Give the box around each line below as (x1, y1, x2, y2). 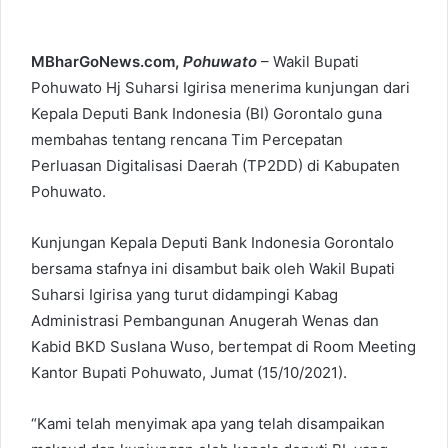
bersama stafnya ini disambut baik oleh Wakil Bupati (31, 258, 395, 278)
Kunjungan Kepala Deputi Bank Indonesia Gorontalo (31, 232, 394, 252)
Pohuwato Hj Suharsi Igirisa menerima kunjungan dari (31, 77, 410, 97)
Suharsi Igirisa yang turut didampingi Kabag (31, 284, 338, 304)
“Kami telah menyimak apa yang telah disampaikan (31, 413, 385, 433)
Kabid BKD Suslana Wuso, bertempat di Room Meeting (31, 336, 416, 356)
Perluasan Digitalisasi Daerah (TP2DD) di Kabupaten (31, 155, 400, 175)
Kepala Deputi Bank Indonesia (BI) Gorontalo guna (31, 103, 382, 123)
